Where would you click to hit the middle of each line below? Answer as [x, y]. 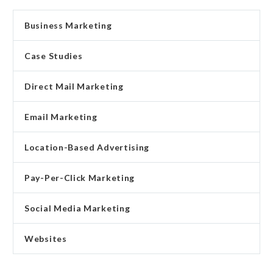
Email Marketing [61, 117]
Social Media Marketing [77, 208]
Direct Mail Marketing [74, 87]
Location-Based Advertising [87, 147]
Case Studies [54, 56]
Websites [46, 239]
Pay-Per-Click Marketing [80, 178]
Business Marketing [68, 26]
